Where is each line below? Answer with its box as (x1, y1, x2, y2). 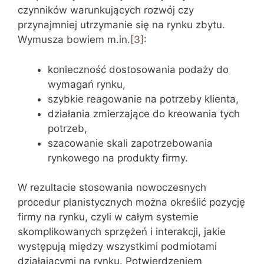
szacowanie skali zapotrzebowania (48, 137, 213, 149)
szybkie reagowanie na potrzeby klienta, (48, 93, 239, 105)
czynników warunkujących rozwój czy (18, 4, 194, 16)
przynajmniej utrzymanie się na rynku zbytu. (18, 19, 225, 31)
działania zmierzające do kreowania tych (48, 107, 240, 120)
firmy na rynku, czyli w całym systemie (18, 211, 199, 223)
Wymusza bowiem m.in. (18, 34, 130, 45)
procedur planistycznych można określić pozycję (18, 196, 245, 208)
